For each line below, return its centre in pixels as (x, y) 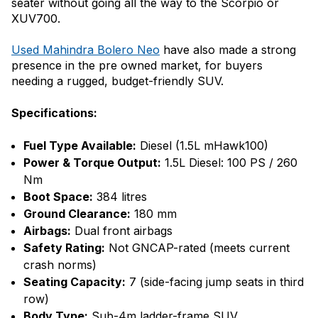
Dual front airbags (124, 231)
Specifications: (54, 113)
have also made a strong (228, 50)
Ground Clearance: (77, 214)
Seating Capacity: (75, 282)
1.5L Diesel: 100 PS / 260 (229, 163)
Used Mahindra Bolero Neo (86, 50)
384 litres (122, 197)
